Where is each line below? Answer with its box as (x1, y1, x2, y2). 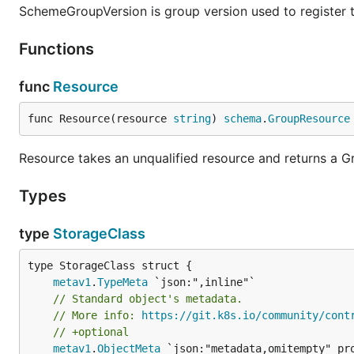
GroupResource (268, 112, 350, 125)
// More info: (53, 309, 141, 322)
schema (224, 112, 262, 125)
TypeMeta (97, 276, 148, 288)
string (173, 112, 211, 125)
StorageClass (53, 225, 145, 242)
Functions (19, 40, 98, 58)
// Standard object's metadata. (53, 292, 243, 305)
